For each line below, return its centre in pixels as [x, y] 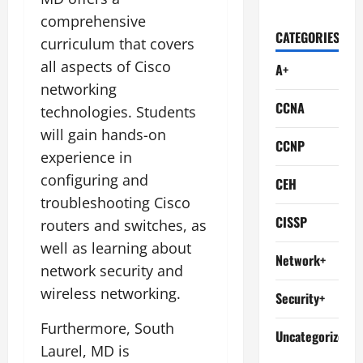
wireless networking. [111, 293]
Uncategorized [313, 336]
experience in [86, 157]
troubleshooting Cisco [115, 202]
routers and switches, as [124, 225]
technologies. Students [118, 111]
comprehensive [93, 21]
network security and [112, 270]
